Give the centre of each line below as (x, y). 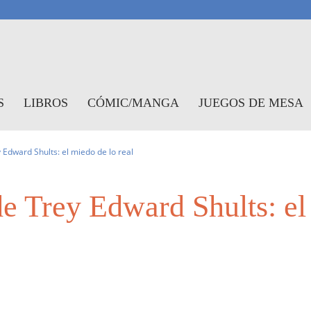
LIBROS (46, 103)
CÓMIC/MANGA (133, 103)
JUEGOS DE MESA (251, 103)
